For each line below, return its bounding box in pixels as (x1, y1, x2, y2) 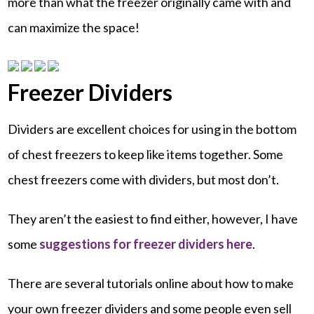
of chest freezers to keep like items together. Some (8, 146, 284, 162)
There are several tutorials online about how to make (8, 275, 294, 291)
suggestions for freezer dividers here (39, 235, 253, 252)
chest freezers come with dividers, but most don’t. (8, 171, 280, 187)
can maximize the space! (8, 19, 140, 35)
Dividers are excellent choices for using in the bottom (8, 121, 297, 137)
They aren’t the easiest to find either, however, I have (8, 210, 299, 226)
